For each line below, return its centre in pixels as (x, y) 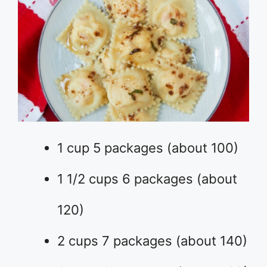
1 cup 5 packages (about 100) (148, 148)
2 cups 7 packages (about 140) (152, 241)
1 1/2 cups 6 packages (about (147, 179)
